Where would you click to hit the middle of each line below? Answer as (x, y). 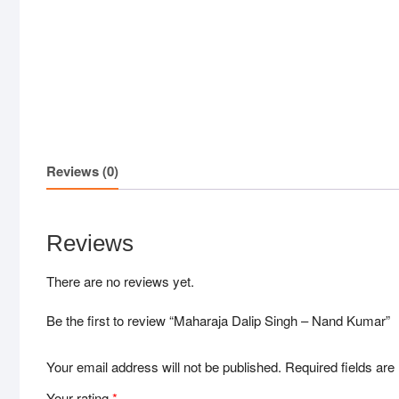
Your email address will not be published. (164, 366)
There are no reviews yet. (120, 281)
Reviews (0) (82, 171)
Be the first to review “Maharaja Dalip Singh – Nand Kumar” (218, 321)
